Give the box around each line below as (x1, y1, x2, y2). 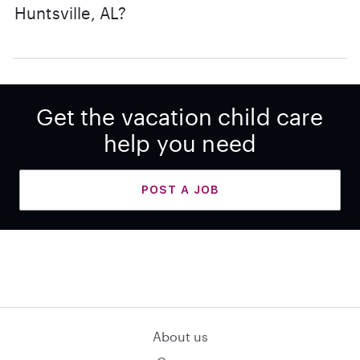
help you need (104, 130, 256, 156)
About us (152, 329, 208, 344)
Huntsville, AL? (14, 3, 127, 22)
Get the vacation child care (36, 104, 324, 129)
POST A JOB (141, 183, 219, 196)
